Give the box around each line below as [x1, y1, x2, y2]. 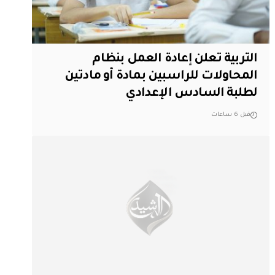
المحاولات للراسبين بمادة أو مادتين [64, 69, 258, 83]
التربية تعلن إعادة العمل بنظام [92, 52, 258, 66]
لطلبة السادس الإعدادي [125, 87, 258, 101]
